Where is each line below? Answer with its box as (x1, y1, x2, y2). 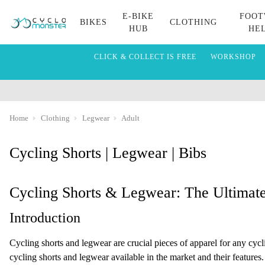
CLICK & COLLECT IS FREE (93, 53, 196, 61)
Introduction (9, 210, 80, 225)
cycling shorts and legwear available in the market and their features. (9, 252, 264, 262)
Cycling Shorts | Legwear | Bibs (9, 144, 206, 161)
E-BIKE (122, 11, 154, 21)
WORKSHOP (210, 53, 256, 61)
